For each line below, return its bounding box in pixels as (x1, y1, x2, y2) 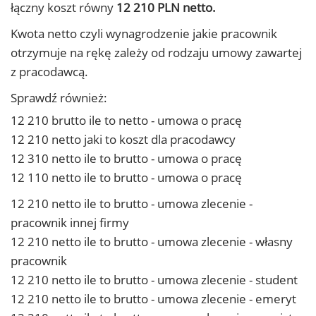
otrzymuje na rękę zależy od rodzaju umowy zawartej (11, 44, 302, 61)
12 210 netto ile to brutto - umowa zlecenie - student (11, 272, 298, 288)
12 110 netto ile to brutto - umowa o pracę (11, 169, 242, 186)
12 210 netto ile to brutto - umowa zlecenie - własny (11, 233, 293, 250)
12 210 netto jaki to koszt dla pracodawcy (11, 131, 236, 147)
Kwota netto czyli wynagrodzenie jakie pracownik (11, 25, 277, 42)
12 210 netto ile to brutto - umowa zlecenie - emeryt (11, 291, 296, 307)
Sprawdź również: (11, 90, 107, 106)
